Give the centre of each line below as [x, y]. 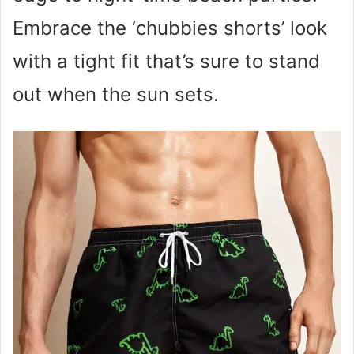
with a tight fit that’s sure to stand [166, 61]
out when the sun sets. [116, 94]
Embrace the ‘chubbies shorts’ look [170, 28]
